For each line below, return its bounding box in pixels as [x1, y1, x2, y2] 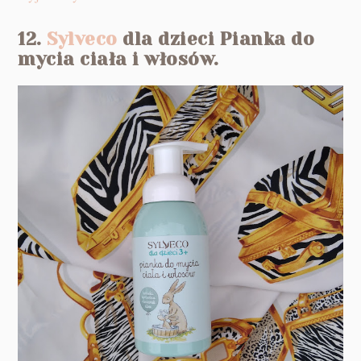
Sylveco [47, 29, 118, 50]
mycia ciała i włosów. [18, 49, 219, 70]
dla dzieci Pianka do [117, 29, 315, 50]
